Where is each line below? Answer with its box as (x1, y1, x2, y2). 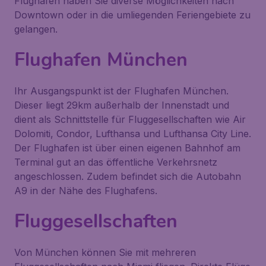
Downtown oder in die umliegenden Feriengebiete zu (14, 9, 251, 21)
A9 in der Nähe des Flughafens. (14, 185, 157, 197)
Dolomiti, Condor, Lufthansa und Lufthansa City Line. (14, 128, 251, 140)
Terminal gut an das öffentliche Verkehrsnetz (14, 156, 217, 168)
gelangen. (14, 23, 58, 35)
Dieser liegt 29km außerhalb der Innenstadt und (14, 99, 229, 111)
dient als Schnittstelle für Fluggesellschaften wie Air (14, 113, 246, 125)
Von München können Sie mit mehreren (14, 246, 196, 258)
